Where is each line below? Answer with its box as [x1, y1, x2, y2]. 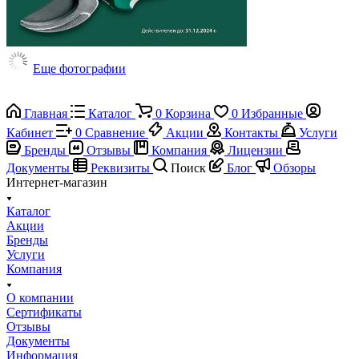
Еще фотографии [33, 61, 126, 75]
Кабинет [6, 125, 53, 139]
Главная [24, 106, 67, 120]
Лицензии [228, 143, 283, 157]
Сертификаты [6, 305, 82, 319]
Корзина [165, 106, 211, 120]
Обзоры [273, 160, 316, 175]
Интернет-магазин [6, 175, 107, 189]
